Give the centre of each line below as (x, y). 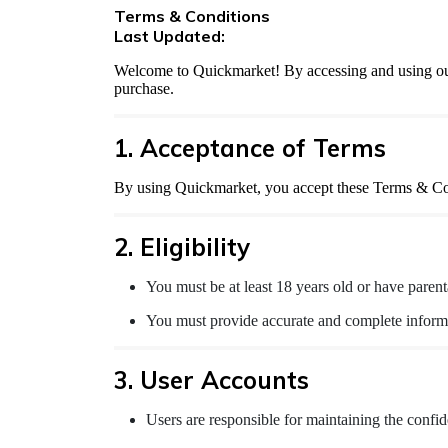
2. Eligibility (182, 247)
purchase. (144, 89)
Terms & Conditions (192, 16)
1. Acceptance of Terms (250, 148)
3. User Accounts (211, 380)
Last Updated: (169, 36)
